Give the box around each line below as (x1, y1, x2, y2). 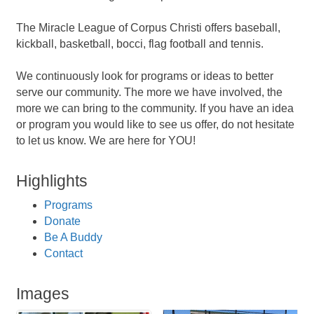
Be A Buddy (44, 231, 102, 243)
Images (16, 284, 69, 303)
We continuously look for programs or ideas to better (16, 69, 273, 82)
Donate (44, 214, 81, 227)
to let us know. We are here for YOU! (16, 134, 196, 146)
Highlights (16, 171, 88, 190)
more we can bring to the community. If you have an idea (16, 102, 294, 114)
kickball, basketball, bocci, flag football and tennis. (16, 37, 264, 50)
